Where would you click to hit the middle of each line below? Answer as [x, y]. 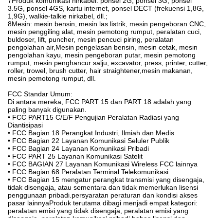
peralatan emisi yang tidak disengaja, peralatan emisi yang [98, 211]
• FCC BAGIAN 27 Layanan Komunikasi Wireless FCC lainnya [103, 164]
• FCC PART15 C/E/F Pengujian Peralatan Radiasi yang [93, 118]
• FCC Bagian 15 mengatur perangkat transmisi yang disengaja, [106, 180]
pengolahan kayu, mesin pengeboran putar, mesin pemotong [102, 55]
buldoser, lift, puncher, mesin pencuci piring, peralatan [91, 40]
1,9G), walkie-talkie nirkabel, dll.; [58, 16]
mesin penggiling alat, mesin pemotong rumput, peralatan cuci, [105, 32]
